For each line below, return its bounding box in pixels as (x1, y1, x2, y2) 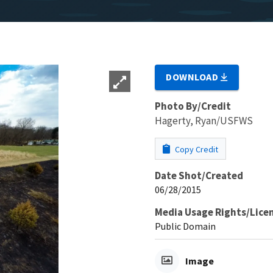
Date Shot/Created (155, 168, 243, 182)
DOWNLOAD (166, 70, 221, 83)
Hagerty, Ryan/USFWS (155, 113, 253, 127)
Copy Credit (173, 143, 218, 155)
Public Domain (155, 219, 216, 232)
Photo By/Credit (155, 99, 231, 113)
